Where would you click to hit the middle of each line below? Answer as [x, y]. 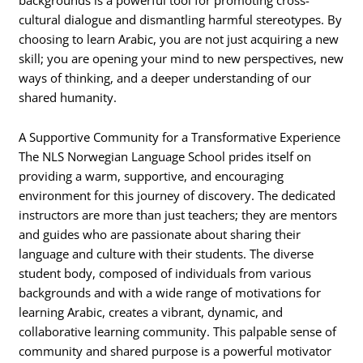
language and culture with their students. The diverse [167, 254]
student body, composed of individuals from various [165, 273]
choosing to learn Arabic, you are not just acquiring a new [179, 38]
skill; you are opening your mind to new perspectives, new [181, 58]
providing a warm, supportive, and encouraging [152, 176]
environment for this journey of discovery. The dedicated [177, 196]
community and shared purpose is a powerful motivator [175, 351]
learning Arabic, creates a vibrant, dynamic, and [151, 312]
